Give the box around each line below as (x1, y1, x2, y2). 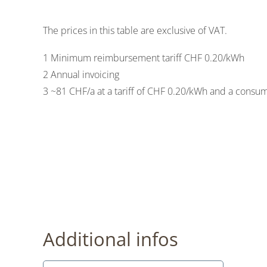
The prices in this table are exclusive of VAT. (43, 23, 227, 37)
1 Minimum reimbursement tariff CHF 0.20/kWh (43, 51, 244, 64)
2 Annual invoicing (43, 67, 119, 81)
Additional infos (43, 226, 178, 252)
